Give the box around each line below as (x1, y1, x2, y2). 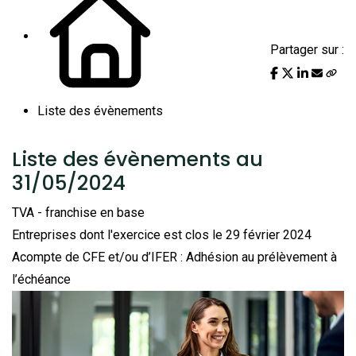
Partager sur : (270, 41, 344, 57)
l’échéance (12, 271, 71, 287)
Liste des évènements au (12, 145, 263, 173)
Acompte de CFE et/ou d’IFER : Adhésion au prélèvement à (12, 249, 337, 265)
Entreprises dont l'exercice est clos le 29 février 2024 (12, 226, 311, 242)
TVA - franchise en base (12, 204, 145, 220)
